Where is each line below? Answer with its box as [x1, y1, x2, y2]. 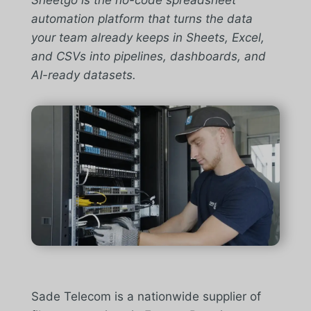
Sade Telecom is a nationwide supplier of [31, 289, 261, 303]
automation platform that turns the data [31, 12, 253, 26]
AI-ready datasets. [31, 68, 136, 82]
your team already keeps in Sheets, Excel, [31, 31, 264, 44]
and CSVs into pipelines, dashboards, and [31, 49, 266, 63]
